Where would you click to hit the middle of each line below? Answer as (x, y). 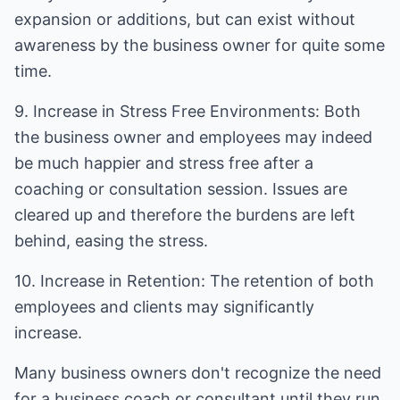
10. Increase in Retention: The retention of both (194, 281)
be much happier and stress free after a (164, 163)
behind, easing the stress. (111, 241)
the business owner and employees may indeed (193, 137)
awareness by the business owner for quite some (200, 45)
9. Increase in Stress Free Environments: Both (187, 111)
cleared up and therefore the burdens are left (185, 215)
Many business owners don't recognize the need (198, 373)
